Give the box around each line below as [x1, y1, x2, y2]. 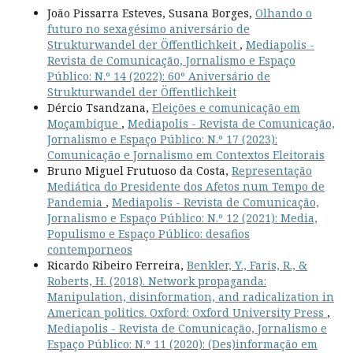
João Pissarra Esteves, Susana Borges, [46, 5, 255, 20]
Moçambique [46, 115, 121, 131]
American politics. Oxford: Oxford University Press [46, 304, 327, 320]
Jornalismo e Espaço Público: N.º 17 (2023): [46, 131, 277, 147]
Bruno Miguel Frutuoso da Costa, [46, 162, 232, 178]
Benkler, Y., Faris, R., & [186, 257, 307, 273]
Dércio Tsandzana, [46, 99, 152, 115]
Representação [231, 162, 312, 178]
